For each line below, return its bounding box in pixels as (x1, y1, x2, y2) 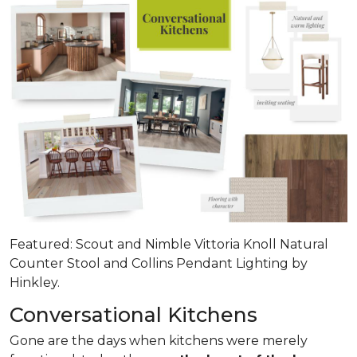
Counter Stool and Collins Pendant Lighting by (10, 255, 308, 271)
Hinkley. (10, 274, 60, 290)
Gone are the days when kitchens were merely (10, 332, 308, 348)
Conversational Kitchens (10, 302, 266, 327)
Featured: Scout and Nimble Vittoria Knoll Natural (10, 236, 328, 252)
